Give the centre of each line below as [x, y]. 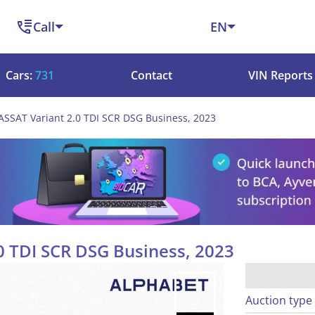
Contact [151, 75]
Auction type [279, 301]
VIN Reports [281, 75]
